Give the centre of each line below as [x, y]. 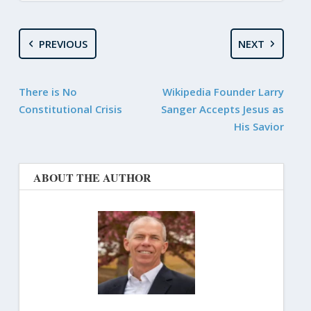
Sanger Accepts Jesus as [223, 109]
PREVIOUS [64, 43]
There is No [48, 91]
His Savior [259, 126]
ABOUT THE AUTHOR [92, 177]
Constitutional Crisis [70, 109]
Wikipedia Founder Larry [224, 91]
